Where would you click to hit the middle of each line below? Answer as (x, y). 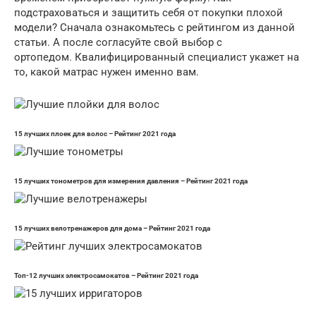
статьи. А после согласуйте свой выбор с (118, 43)
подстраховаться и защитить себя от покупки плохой (148, 13)
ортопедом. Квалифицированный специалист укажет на (157, 57)
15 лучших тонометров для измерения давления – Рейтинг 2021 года (131, 181)
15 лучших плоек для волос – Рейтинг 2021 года (95, 134)
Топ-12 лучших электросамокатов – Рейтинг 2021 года (106, 276)
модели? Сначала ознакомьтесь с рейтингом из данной (154, 28)
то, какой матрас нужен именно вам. (107, 72)
